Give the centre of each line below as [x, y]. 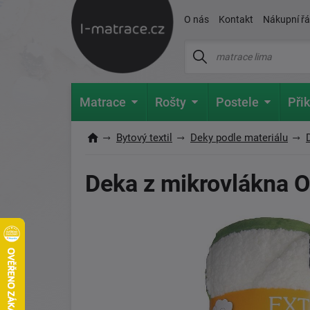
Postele [237, 102]
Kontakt [236, 19]
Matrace [103, 102]
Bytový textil [144, 138]
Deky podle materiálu [239, 138]
